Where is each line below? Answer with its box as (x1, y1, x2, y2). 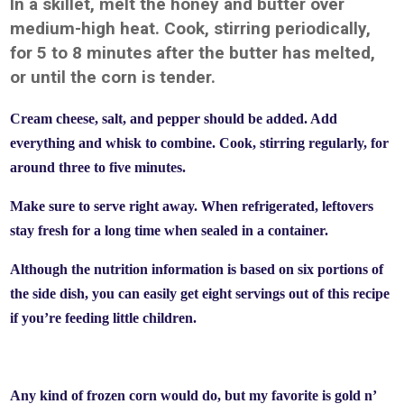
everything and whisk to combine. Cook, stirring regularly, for (10, 135, 390, 151)
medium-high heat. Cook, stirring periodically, (10, 18, 372, 39)
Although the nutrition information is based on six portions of (10, 262, 384, 277)
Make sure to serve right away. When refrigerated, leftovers (10, 198, 374, 214)
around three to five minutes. (10, 160, 187, 175)
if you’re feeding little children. (10, 310, 197, 326)
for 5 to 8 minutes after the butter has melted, (10, 42, 376, 63)
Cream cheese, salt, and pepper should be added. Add (10, 111, 338, 126)
